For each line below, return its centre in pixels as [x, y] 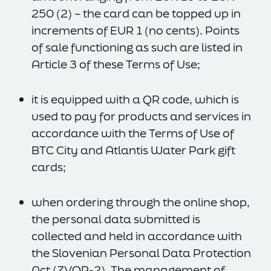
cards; [49, 167]
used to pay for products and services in [141, 116]
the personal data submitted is [116, 219]
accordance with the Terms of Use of [133, 133]
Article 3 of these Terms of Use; [116, 64]
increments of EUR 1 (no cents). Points [135, 30]
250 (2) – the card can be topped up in [136, 13]
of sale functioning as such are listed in [137, 47]
